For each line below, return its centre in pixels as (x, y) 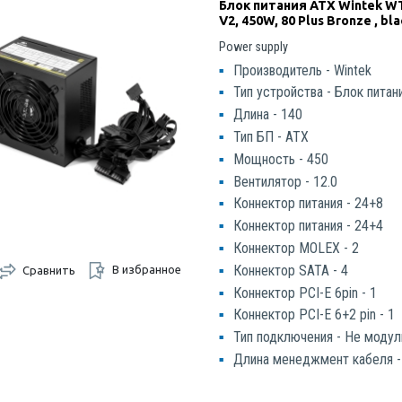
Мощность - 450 (281, 159)
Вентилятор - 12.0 (286, 181)
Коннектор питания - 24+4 (309, 226)
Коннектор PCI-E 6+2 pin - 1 (315, 315)
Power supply (254, 47)
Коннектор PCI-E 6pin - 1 (306, 293)
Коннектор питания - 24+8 (309, 204)
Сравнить (48, 270)
